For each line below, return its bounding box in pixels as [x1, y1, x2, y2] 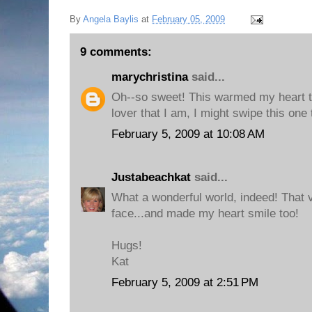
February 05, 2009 [152, 13, 225, 24]
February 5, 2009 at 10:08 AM [111, 127, 265, 141]
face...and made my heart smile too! [111, 207, 299, 220]
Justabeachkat [111, 170, 191, 184]
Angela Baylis [83, 13, 139, 24]
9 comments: [80, 45, 152, 58]
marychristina [111, 70, 188, 84]
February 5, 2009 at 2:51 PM [111, 275, 258, 289]
